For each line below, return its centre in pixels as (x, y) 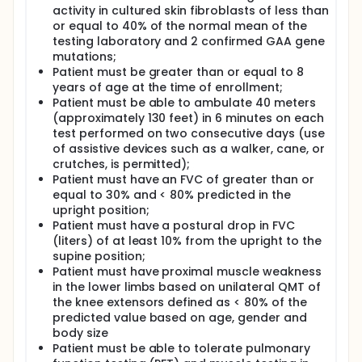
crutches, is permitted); (122, 164)
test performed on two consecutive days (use (189, 133)
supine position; (99, 256)
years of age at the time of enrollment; (168, 87)
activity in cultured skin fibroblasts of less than (191, 11)
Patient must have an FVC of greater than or (183, 179)
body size (80, 333)
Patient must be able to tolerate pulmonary (181, 348)
